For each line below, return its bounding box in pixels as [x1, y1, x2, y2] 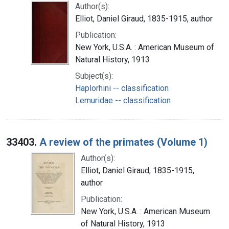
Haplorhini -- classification [75, 83, 169, 93]
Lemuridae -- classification [75, 95, 171, 105]
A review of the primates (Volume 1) [39, 135, 208, 148]
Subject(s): [75, 71, 113, 81]
